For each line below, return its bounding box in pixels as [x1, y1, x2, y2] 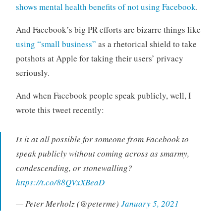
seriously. [15, 66, 50, 78]
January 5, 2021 [120, 198, 179, 210]
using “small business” [15, 38, 96, 50]
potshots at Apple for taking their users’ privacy [15, 52, 183, 64]
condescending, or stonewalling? [15, 162, 132, 173]
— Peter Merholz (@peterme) [15, 198, 121, 210]
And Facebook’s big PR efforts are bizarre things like [15, 23, 201, 35]
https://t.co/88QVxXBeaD [15, 176, 105, 188]
